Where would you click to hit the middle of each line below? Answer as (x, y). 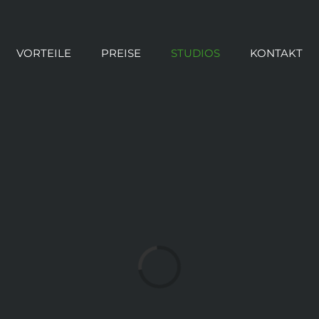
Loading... (162, 277)
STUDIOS (195, 53)
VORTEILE (43, 53)
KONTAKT (276, 53)
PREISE (121, 53)
